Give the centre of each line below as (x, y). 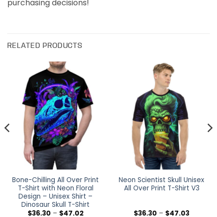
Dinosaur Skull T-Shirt (55, 204)
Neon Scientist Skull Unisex (162, 180)
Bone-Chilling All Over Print (55, 180)
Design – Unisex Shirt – (55, 196)
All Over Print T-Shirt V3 (162, 188)
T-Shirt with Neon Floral (55, 188)
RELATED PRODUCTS (45, 46)
